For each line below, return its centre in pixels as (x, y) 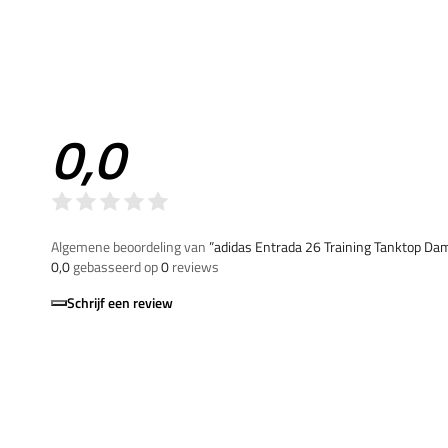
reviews (194, 266)
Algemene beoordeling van (130, 246)
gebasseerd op (115, 266)
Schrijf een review (120, 302)
